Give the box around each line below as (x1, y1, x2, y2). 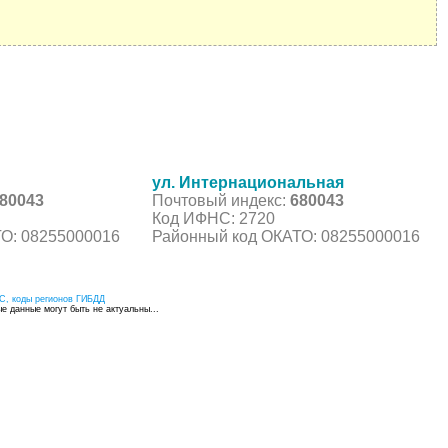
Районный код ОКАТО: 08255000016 (152, 227, 420, 245)
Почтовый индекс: (152, 191, 290, 209)
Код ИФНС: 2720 (152, 209, 275, 227)
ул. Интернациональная (152, 173, 344, 191)
